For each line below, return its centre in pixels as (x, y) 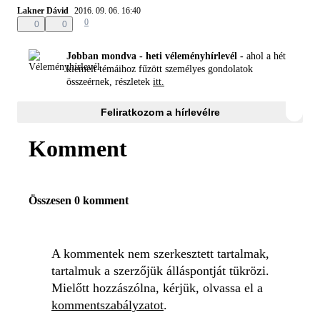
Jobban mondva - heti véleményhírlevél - (155, 56)
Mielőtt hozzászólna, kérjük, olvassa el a (157, 288)
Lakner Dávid (43, 10)
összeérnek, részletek (110, 82)
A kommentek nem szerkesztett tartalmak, (160, 254)
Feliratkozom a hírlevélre (160, 112)
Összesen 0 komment (79, 200)
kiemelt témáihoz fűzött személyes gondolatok (160, 69)
